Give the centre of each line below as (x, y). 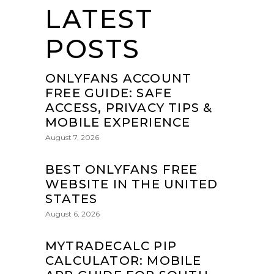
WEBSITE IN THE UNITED (132, 184)
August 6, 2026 (72, 213)
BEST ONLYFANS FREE (122, 169)
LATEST (99, 19)
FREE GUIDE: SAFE (109, 93)
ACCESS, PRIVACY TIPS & (129, 107)
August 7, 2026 (72, 137)
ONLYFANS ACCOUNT (119, 78)
